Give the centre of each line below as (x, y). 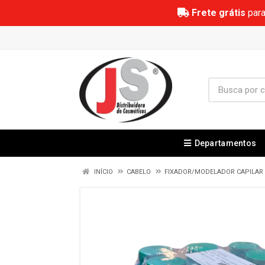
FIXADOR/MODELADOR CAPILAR (214, 172)
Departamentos (225, 143)
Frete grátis (218, 13)
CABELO (139, 172)
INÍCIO (103, 172)
